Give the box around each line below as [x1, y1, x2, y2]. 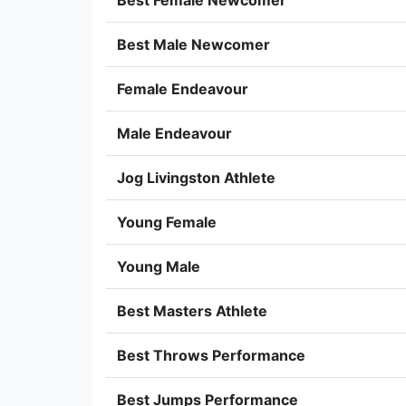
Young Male [117, 257, 200, 275]
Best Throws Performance [117, 346, 305, 364]
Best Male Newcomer [117, 35, 270, 53]
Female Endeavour [117, 80, 248, 98]
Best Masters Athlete [117, 302, 267, 320]
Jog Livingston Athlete [117, 169, 275, 187]
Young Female [117, 213, 217, 231]
